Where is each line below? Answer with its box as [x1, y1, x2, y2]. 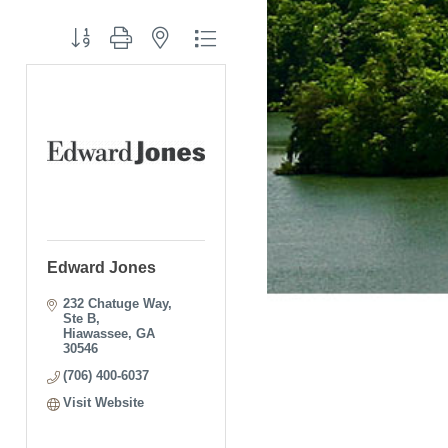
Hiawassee [63, 326, 129, 341]
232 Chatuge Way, [63, 296, 173, 311]
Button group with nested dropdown [60, 29, 263, 45]
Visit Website [63, 395, 145, 410]
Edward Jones [47, 259, 156, 276]
